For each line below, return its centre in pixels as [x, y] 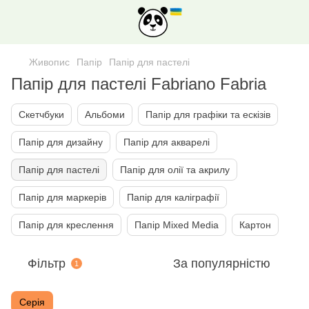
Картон [255, 225]
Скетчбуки [41, 114]
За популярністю [222, 263]
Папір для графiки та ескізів [208, 114]
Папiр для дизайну [61, 142]
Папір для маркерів [62, 197]
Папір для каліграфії [173, 197]
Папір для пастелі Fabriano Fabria [139, 84]
